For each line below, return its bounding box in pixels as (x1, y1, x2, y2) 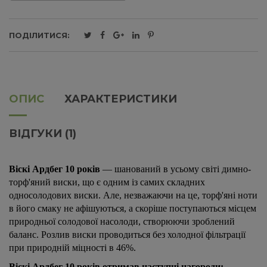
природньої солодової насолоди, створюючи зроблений (9, 216, 235, 226)
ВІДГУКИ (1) (9, 126, 76, 140)
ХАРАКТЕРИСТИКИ (64, 92, 177, 105)
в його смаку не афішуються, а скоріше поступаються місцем (9, 203, 256, 213)
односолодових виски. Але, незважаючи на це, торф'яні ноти (9, 190, 257, 200)
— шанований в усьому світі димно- (100, 163, 251, 174)
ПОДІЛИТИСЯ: (9, 30, 70, 40)
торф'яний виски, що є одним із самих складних (9, 176, 205, 187)
